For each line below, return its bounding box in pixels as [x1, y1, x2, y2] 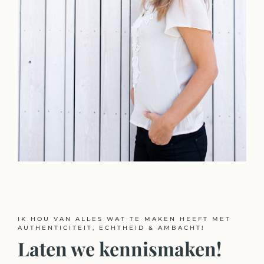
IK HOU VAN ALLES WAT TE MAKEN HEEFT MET [18, 214, 231, 223]
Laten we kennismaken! [18, 235, 222, 261]
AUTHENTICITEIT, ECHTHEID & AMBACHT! [18, 223, 205, 232]
